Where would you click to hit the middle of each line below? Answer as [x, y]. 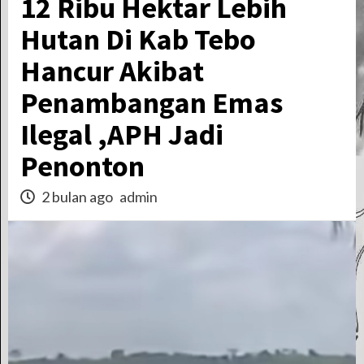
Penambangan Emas [152, 103]
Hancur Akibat [112, 71]
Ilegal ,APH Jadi [122, 134]
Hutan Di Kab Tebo [138, 39]
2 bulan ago [77, 197]
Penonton [82, 166]
